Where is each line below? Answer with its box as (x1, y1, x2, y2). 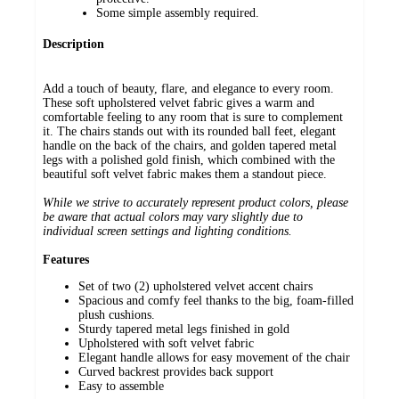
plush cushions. (78, 308, 155, 322)
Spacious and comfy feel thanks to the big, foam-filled (78, 294, 354, 308)
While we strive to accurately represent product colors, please (43, 196, 348, 210)
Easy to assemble (78, 379, 164, 394)
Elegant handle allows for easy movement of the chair (78, 351, 350, 365)
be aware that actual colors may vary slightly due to (43, 210, 303, 224)
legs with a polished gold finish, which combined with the (43, 153, 335, 167)
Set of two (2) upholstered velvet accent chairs (78, 280, 313, 294)
